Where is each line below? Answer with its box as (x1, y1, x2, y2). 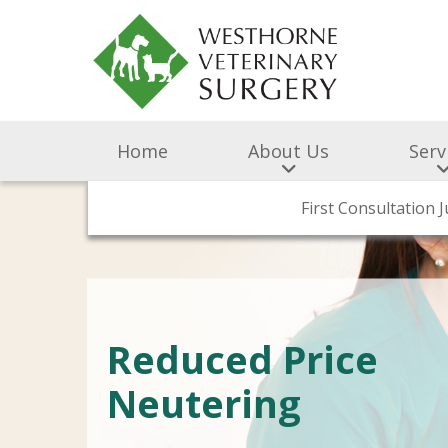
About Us (248, 138, 329, 163)
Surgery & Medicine (213, 196, 360, 219)
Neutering (107, 376, 301, 429)
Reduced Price (107, 332, 378, 385)
